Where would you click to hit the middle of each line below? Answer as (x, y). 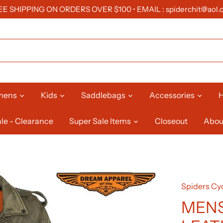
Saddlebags (104, 95)
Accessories (172, 95)
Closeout (171, 121)
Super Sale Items (100, 121)
